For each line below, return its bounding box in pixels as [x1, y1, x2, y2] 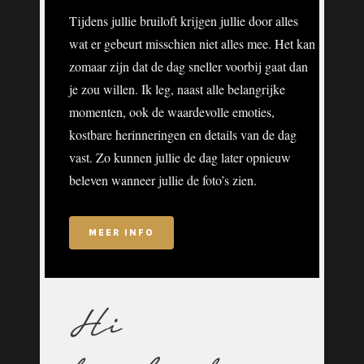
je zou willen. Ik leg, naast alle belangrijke [69, 80, 285, 97]
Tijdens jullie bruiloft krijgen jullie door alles [69, 11, 298, 29]
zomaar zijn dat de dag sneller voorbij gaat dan [69, 57, 308, 75]
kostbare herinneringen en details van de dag [69, 125, 297, 143]
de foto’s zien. [187, 171, 257, 188]
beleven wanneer [69, 171, 155, 188]
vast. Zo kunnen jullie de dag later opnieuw [69, 148, 291, 166]
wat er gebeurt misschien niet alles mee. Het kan [69, 34, 315, 52]
